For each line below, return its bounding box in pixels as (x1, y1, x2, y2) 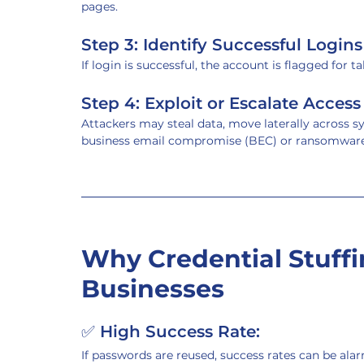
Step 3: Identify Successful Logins (81, 35, 362, 54)
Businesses (81, 274, 224, 304)
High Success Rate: (100, 322, 260, 341)
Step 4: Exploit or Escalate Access (81, 93, 361, 113)
